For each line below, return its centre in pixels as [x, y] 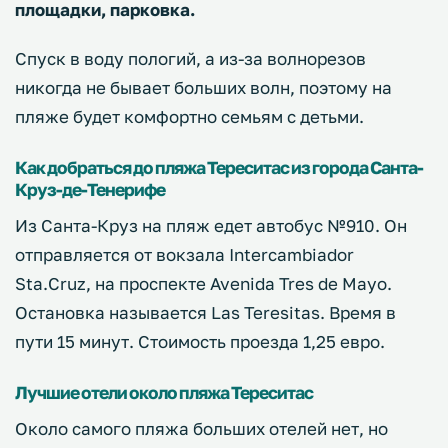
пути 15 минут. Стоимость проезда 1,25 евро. [200, 341]
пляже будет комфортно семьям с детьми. [189, 116]
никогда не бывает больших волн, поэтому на [203, 87]
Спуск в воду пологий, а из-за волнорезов [190, 58]
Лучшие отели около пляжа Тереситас [164, 392]
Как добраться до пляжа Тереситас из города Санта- [219, 167]
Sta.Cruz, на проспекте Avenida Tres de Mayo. [203, 283]
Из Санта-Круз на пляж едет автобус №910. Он [211, 225]
